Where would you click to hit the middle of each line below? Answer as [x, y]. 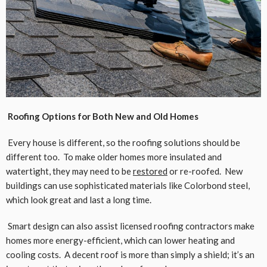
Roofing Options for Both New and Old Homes [102, 116]
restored [150, 171]
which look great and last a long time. [79, 199]
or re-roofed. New [205, 171]
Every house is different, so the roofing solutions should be [123, 142]
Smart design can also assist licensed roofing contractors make [130, 226]
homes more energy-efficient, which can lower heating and [120, 240]
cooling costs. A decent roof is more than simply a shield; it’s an [130, 254]
